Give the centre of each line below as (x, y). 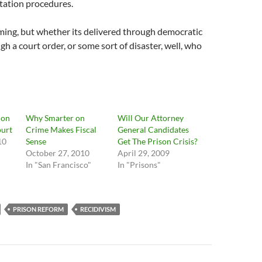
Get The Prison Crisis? (157, 141)
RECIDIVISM (98, 209)
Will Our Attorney (150, 118)
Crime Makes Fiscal (61, 130)
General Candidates (153, 130)
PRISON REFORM (38, 209)
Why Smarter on (56, 118)
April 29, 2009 (143, 153)
